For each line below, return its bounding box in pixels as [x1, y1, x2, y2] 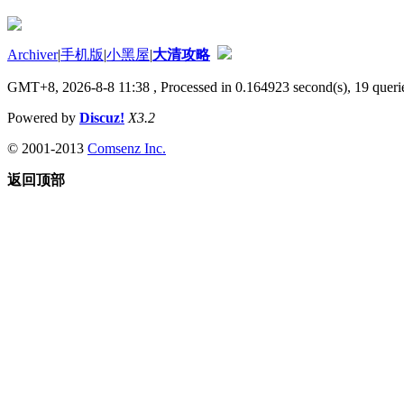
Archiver [7, 46, 58, 62]
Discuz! [79, 109, 124, 125]
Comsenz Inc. [87, 140, 166, 156]
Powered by [7, 109, 79, 125]
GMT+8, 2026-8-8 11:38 [7, 78, 150, 95]
